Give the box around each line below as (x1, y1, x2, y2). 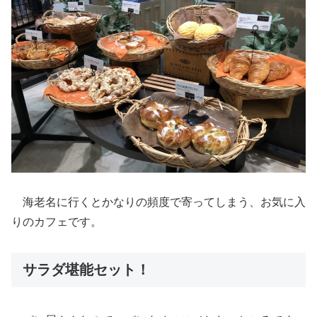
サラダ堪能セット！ (23, 262, 150, 278)
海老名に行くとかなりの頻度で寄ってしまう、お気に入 (11, 196, 306, 209)
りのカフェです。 (11, 216, 102, 229)
